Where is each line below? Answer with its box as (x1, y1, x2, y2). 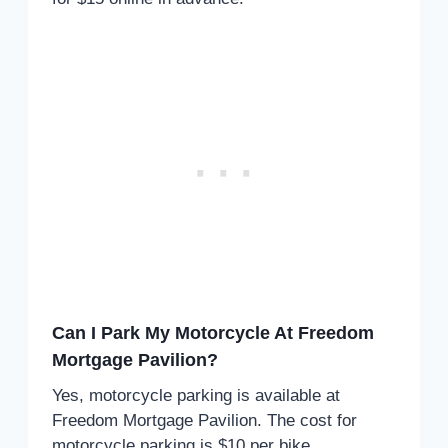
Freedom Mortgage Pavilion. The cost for (52, 410, 357, 430)
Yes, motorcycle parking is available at (52, 385, 340, 405)
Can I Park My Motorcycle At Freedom (52, 322, 374, 343)
